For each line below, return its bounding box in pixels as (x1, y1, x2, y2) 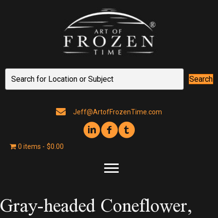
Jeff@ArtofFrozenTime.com (73, 108, 162, 116)
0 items (18, 142, 41, 150)
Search (189, 74, 213, 84)
